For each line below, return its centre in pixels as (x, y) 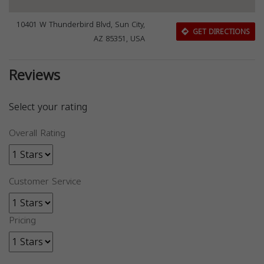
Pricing (22, 221)
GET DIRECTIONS (220, 32)
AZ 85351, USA (120, 39)
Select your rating (48, 107)
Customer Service (45, 182)
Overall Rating (37, 133)
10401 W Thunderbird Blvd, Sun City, (81, 25)
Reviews (34, 76)
